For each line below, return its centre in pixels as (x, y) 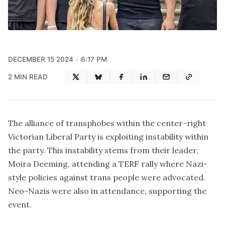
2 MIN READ (28, 77)
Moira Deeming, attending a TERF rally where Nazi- (108, 164)
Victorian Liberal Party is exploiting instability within (108, 137)
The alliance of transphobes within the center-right (107, 123)
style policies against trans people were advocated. (107, 178)
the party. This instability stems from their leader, (103, 150)
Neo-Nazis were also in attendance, (78, 191)
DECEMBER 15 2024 (41, 60)
